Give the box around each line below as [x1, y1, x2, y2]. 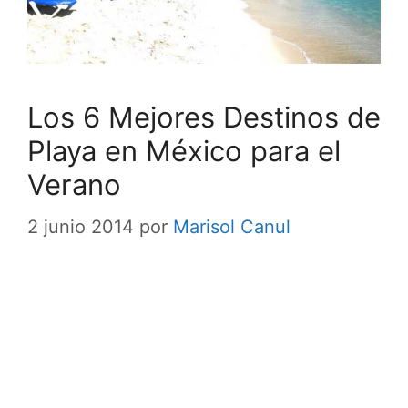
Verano [27, 168, 121, 202]
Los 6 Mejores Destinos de [27, 100, 381, 135]
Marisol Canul [173, 216, 291, 239]
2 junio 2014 [27, 216, 134, 239]
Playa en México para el [27, 134, 341, 168]
